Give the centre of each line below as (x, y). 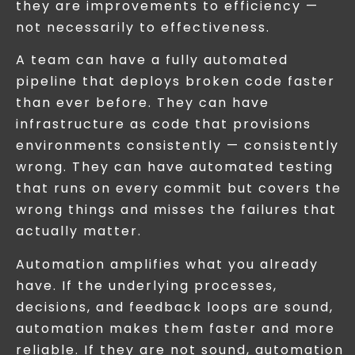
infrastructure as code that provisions (164, 124)
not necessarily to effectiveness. (143, 27)
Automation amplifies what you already (167, 264)
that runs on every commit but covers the (179, 189)
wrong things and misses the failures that (176, 210)
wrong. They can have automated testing (175, 167)
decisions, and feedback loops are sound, (175, 307)
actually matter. (79, 231)
